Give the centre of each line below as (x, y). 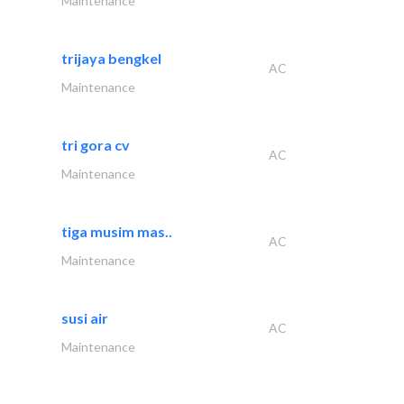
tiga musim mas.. (117, 232)
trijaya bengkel (111, 59)
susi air (85, 318)
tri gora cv (96, 145)
